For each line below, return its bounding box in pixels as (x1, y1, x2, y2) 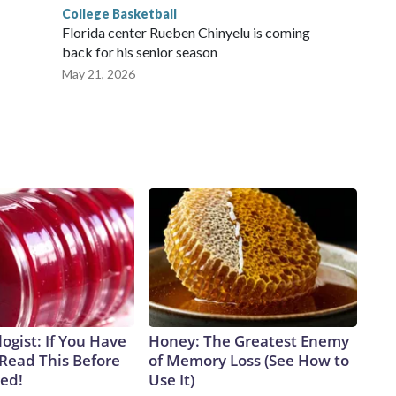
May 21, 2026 (62, 66, 135, 82)
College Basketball (62, 6, 177, 22)
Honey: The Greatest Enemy (148, 331, 349, 352)
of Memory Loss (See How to (148, 350, 349, 371)
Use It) (148, 369, 194, 391)
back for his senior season (62, 43, 217, 61)
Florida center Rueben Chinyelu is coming (62, 24, 310, 42)
